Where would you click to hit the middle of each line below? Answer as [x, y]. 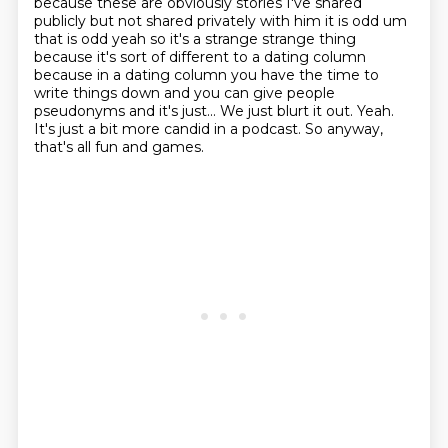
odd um [379, 21]
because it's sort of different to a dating [173, 57]
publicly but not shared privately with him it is [192, 21]
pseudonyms [81, 111]
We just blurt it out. [288, 111]
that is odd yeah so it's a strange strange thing [194, 39]
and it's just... [174, 111]
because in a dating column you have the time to [206, 75]
